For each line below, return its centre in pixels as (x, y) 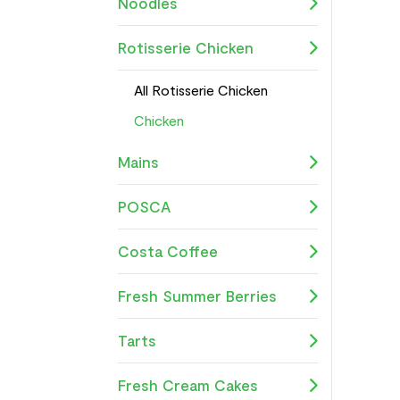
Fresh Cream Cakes (188, 384)
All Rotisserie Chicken (201, 89)
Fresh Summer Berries (197, 295)
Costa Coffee (168, 250)
